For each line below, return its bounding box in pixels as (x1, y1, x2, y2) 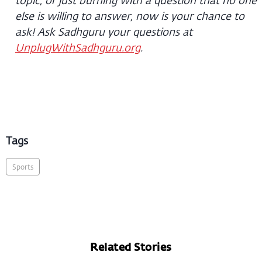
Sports (12, 161, 33, 171)
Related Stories (90, 239, 172, 254)
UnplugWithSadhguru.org (15, 40, 140, 54)
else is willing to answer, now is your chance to (15, 8, 244, 23)
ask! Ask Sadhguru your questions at (15, 24, 192, 39)
